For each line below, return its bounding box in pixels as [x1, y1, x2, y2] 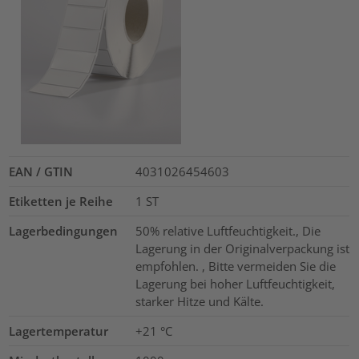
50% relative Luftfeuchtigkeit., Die [135, 223, 321, 240]
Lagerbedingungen [9, 223, 119, 240]
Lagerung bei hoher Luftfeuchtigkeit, [135, 276, 335, 292]
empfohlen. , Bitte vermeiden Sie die [135, 258, 336, 275]
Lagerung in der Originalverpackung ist [135, 240, 349, 257]
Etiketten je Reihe [9, 193, 114, 210]
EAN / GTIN [9, 163, 74, 180]
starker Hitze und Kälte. [135, 293, 264, 310]
